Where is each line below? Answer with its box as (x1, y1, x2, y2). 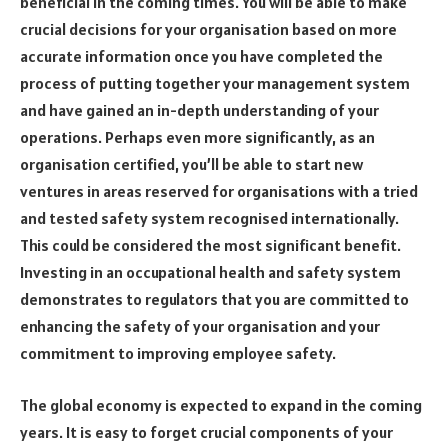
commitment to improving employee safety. (20, 343, 336, 364)
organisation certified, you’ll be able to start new (20, 154, 363, 175)
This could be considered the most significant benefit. (20, 235, 401, 256)
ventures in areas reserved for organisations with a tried (20, 181, 418, 202)
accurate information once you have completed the (20, 46, 383, 67)
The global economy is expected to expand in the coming (20, 394, 422, 415)
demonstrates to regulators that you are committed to (20, 289, 409, 310)
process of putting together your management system (20, 73, 410, 94)
